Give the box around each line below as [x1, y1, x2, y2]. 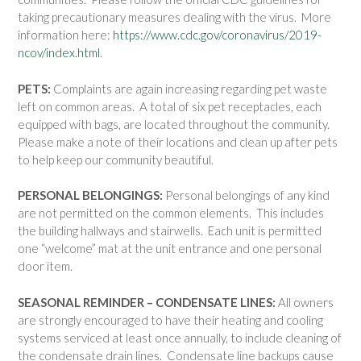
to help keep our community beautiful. [18, 151, 214, 167]
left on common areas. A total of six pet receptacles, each [18, 98, 322, 114]
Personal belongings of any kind [163, 188, 330, 203]
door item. [18, 259, 73, 274]
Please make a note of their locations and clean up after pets [18, 134, 338, 149]
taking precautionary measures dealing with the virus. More [18, 10, 331, 25]
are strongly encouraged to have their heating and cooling [18, 312, 323, 327]
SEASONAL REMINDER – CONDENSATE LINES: [18, 294, 276, 309]
